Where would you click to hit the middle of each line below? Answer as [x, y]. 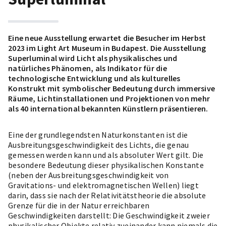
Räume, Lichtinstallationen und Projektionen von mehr [109, 98]
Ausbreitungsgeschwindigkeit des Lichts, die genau [99, 145]
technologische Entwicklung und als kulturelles [94, 78]
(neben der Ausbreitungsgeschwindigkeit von [89, 175]
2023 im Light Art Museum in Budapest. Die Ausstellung [107, 48]
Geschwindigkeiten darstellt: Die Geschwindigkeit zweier [109, 215]
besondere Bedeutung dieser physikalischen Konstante [106, 165]
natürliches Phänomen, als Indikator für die [88, 68]
